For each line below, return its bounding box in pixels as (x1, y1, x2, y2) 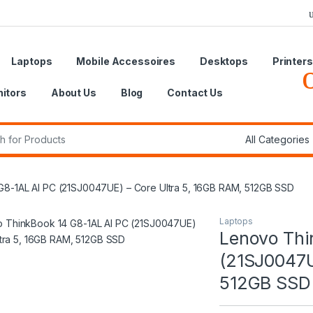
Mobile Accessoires (76, 54, 175, 67)
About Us (50, 86, 96, 99)
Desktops (199, 54, 248, 67)
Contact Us (167, 86, 223, 99)
